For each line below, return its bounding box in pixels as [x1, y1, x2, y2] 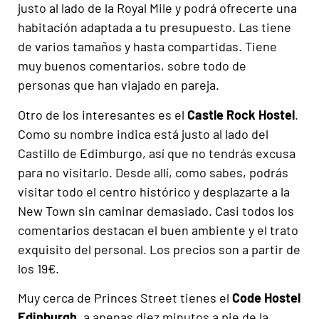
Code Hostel [232, 289, 300, 305]
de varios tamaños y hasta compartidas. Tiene [18, 38, 277, 55]
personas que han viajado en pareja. [18, 77, 219, 93]
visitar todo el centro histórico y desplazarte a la [18, 183, 290, 199]
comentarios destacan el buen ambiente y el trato [18, 221, 298, 238]
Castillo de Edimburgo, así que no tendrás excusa [18, 145, 296, 161]
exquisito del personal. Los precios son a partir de [18, 241, 300, 257]
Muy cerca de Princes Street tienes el [18, 289, 232, 305]
